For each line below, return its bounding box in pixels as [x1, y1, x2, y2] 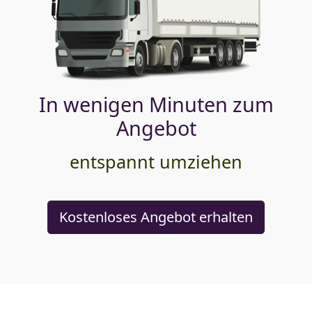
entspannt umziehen [70, 149, 242, 173]
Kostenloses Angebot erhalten [59, 207, 253, 226]
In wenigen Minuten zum [38, 90, 274, 118]
